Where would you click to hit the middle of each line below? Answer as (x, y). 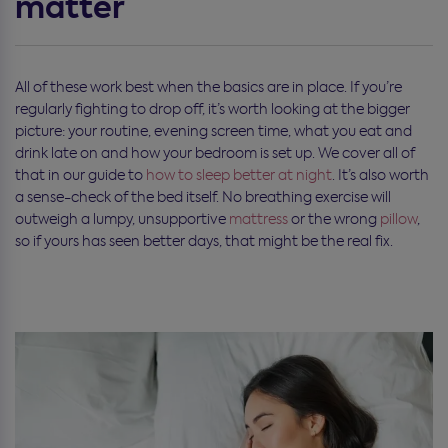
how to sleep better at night (239, 174)
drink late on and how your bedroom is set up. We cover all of (215, 152)
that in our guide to (80, 174)
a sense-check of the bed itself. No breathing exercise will (203, 196)
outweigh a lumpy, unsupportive (122, 218)
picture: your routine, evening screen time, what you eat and (213, 130)
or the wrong (334, 218)
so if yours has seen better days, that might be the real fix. (204, 240)
